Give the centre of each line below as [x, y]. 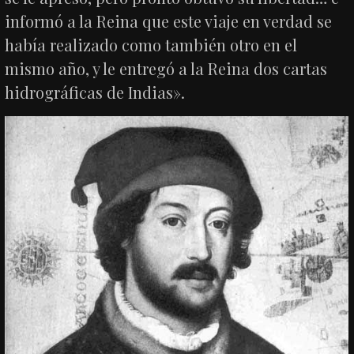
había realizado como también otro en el [151, 44]
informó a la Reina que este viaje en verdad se [169, 21]
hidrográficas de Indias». [95, 92]
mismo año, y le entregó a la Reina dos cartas [166, 68]
